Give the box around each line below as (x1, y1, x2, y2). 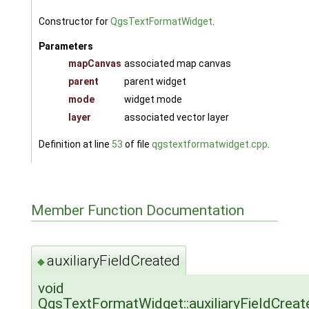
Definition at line (38, 138, 112, 150)
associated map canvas (123, 57, 231, 69)
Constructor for (38, 15, 110, 27)
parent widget (123, 75, 186, 87)
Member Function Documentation (30, 202, 244, 219)
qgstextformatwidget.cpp (151, 138, 268, 150)
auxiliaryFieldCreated (46, 252, 180, 270)
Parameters (38, 40, 93, 52)
